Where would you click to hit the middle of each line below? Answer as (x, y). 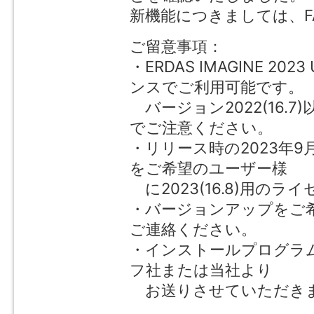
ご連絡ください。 (193, 229)
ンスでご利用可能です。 (217, 87)
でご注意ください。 (201, 128)
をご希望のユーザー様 (209, 168)
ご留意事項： (176, 46)
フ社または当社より (201, 270)
